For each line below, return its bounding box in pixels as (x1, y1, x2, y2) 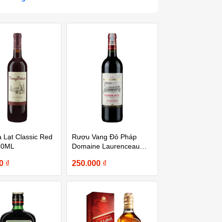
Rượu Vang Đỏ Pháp (71, 132, 137, 141)
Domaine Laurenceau (71, 142, 140, 150)
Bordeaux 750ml (71, 151, 123, 160)
